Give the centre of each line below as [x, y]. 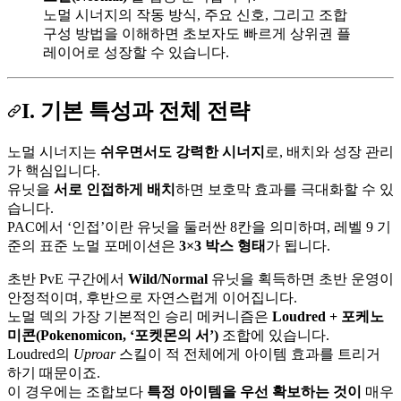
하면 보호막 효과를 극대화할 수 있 [285, 189]
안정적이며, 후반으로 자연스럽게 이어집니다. [152, 297]
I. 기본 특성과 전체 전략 [136, 111]
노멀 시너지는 [54, 151]
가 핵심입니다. [54, 170]
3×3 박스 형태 [222, 245]
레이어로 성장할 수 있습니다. [136, 52]
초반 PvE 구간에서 [68, 278]
